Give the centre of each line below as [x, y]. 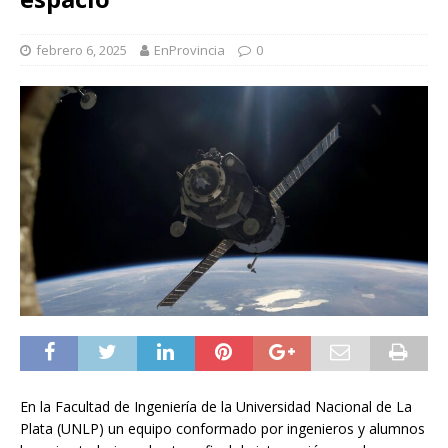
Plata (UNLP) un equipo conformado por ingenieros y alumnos [222, 428]
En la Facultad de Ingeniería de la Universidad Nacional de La [216, 406]
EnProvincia [189, 50]
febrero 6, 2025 [81, 50]
